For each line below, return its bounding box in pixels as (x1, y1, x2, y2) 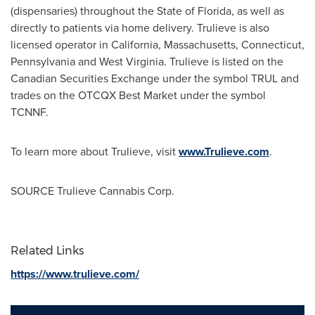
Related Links (11, 244, 84, 257)
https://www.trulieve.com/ (11, 266, 139, 282)
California (111, 37, 158, 53)
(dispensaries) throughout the (11, 3, 157, 19)
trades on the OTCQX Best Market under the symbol (11, 87, 266, 103)
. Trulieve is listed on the (164, 53, 283, 70)
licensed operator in (11, 37, 111, 53)
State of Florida (157, 3, 231, 19)
